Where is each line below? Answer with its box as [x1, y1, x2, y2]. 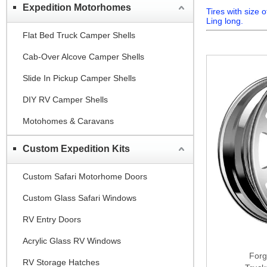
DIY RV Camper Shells [23, 94, 108, 104]
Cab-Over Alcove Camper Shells [23, 51, 144, 61]
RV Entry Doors [23, 214, 81, 224]
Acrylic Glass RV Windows [23, 235, 121, 246]
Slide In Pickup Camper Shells [23, 73, 136, 83]
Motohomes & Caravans [23, 116, 114, 126]
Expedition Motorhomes [23, 2, 131, 13]
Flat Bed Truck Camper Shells [23, 30, 135, 40]
